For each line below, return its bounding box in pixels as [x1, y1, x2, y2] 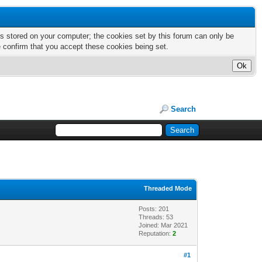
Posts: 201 [139, 205, 170, 213]
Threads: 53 [139, 213, 174, 221]
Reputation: [139, 230, 173, 237]
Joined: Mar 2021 [139, 222, 188, 229]
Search [171, 105, 196, 114]
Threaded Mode [144, 185, 192, 192]
